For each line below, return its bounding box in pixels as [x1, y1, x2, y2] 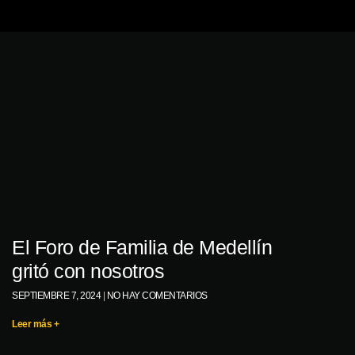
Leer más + [12, 318, 59, 330]
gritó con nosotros [12, 259, 164, 282]
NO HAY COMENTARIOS [105, 289, 208, 301]
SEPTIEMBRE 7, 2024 [12, 289, 103, 301]
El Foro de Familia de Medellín [12, 235, 272, 258]
